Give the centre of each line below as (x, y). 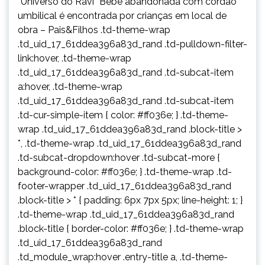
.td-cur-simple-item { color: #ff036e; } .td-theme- (123, 115)
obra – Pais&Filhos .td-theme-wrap (94, 30)
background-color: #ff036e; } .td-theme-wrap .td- (125, 172)
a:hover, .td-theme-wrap (70, 86)
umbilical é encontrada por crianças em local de (122, 15)
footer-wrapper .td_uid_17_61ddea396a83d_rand (125, 186)
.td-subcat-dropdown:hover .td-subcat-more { (119, 157)
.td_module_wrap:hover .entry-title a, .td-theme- (123, 257)
